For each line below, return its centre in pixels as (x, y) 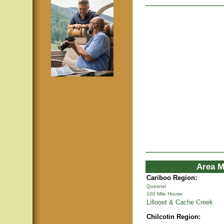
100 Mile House (164, 194)
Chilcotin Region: (173, 217)
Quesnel (156, 186)
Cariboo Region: (172, 178)
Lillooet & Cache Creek (180, 202)
